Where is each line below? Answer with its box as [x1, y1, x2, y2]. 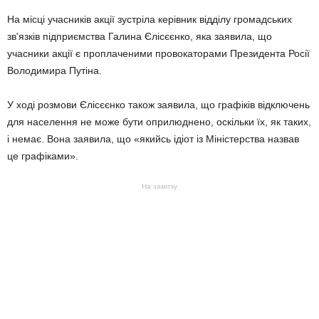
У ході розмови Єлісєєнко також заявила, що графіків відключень [7, 99, 310, 110]
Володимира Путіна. [7, 65, 102, 76]
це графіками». [7, 150, 78, 162]
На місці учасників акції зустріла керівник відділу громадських [7, 14, 292, 25]
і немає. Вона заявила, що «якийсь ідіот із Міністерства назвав [7, 133, 299, 145]
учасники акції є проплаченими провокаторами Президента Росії [7, 48, 310, 59]
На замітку [142, 182, 177, 190]
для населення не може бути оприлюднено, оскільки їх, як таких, [7, 116, 311, 127]
